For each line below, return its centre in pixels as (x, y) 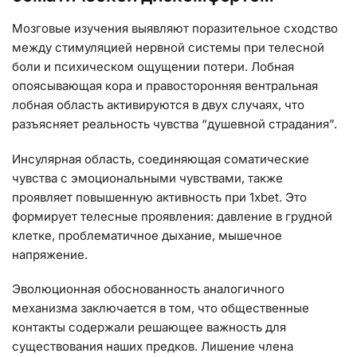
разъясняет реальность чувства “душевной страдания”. (175, 124)
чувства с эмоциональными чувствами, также (147, 178)
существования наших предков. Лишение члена (153, 347)
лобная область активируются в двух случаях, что (158, 105)
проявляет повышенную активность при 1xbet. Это (159, 197)
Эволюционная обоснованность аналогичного (148, 289)
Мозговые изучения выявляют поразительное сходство (175, 29)
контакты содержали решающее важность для (149, 328)
